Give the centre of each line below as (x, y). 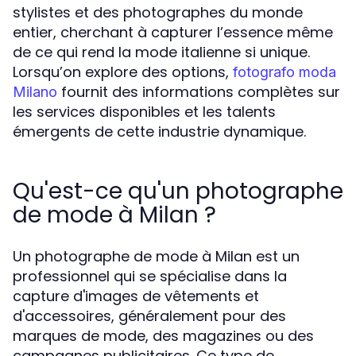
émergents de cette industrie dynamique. (159, 132)
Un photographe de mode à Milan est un (156, 256)
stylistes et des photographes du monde (158, 12)
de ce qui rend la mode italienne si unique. (161, 52)
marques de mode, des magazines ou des (163, 336)
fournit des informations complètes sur (199, 92)
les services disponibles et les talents (144, 112)
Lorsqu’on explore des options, (123, 72)
